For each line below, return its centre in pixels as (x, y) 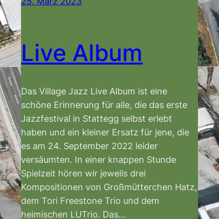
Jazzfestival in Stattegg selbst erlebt (97, 118)
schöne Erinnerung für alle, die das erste (104, 104)
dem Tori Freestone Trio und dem (90, 200)
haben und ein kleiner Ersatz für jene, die (105, 132)
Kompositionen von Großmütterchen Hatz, (109, 186)
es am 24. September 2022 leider (89, 145)
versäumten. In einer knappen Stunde (99, 159)
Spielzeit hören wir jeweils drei (83, 173)
